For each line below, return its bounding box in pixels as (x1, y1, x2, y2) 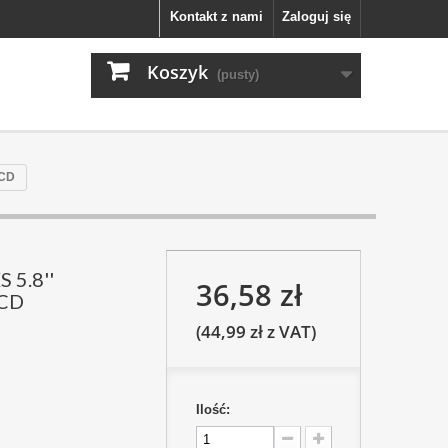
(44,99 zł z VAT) (195, 319, 316, 343)
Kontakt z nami (170, 9, 263, 24)
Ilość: (195, 402, 230, 417)
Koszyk (147, 60, 208, 84)
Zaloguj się (282, 9, 351, 24)
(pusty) (217, 67, 259, 82)
